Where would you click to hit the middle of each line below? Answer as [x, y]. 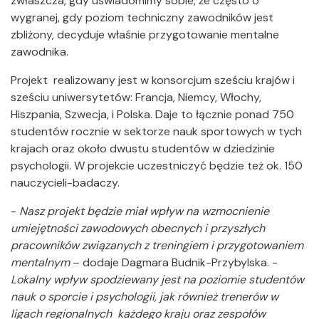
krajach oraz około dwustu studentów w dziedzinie [143, 148]
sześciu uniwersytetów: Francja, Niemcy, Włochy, [136, 97]
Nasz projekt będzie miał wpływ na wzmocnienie [144, 211]
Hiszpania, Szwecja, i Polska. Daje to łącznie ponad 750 [152, 114]
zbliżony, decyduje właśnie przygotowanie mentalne [145, 35]
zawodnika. [40, 52]
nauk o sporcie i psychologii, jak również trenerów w [145, 297]
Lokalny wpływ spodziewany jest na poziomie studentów [157, 279]
